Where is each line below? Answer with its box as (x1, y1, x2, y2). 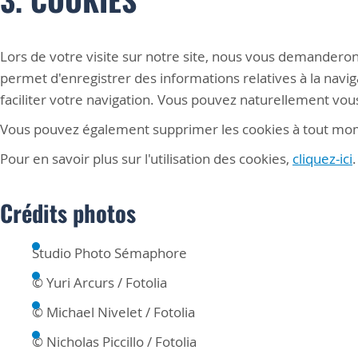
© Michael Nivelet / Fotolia (32, 303, 195, 322)
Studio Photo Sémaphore (32, 244, 187, 263)
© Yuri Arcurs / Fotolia (32, 273, 167, 292)
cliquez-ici (292, 149, 352, 169)
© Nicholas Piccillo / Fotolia (32, 332, 197, 352)
